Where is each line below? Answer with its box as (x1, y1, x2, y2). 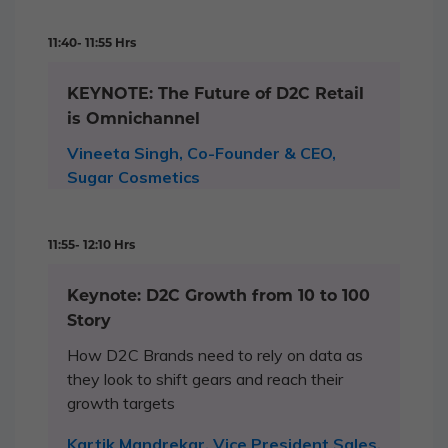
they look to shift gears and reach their (67, 368, 343, 389)
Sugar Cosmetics (67, 166, 200, 187)
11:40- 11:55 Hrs (48, 34, 136, 50)
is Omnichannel (67, 108, 200, 128)
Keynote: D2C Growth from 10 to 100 (67, 285, 370, 305)
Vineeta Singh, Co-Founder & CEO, (67, 142, 336, 163)
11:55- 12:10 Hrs (48, 236, 135, 252)
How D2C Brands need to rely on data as (67, 344, 363, 365)
